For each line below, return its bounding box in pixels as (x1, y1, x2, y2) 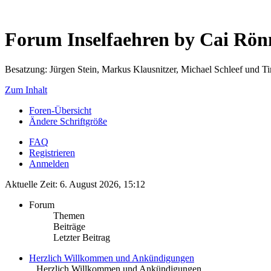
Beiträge (53, 221, 85, 232)
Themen (53, 210, 85, 221)
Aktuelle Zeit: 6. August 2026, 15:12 (5, 178, 145, 189)
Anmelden (29, 158, 69, 169)
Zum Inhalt (5, 84, 47, 95)
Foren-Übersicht (29, 105, 91, 116)
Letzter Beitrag (53, 232, 110, 243)
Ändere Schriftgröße (29, 116, 107, 126)
